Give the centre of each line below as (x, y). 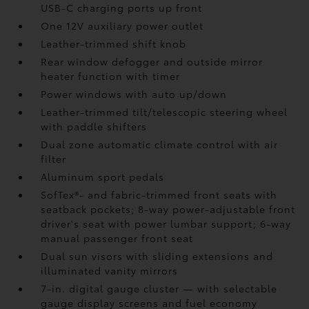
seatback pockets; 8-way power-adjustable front (168, 209)
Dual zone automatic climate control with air (160, 144)
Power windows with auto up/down (134, 94)
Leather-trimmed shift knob (114, 43)
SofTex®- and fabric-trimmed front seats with (159, 195)
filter (54, 159)
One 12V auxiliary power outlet (122, 26)
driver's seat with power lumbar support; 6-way (166, 223)
